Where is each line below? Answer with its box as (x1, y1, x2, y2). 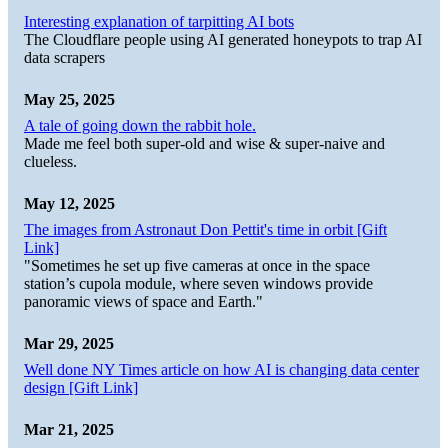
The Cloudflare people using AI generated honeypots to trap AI (24, 30, 422, 48)
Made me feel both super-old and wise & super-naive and (24, 134, 385, 152)
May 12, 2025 (24, 194, 115, 212)
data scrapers (24, 48, 105, 66)
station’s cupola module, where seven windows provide (24, 274, 373, 292)
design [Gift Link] (24, 378, 138, 396)
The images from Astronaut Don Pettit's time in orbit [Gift (24, 220, 387, 238)
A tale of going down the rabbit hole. (24, 116, 256, 134)
